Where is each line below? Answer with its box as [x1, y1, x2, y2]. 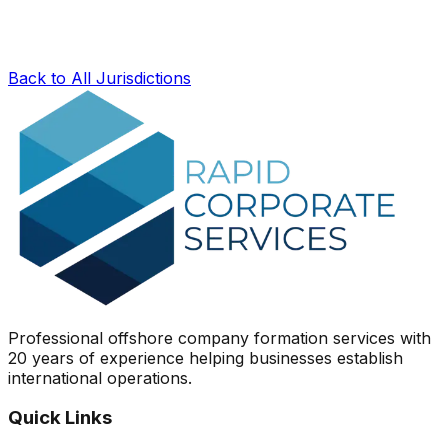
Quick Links [8, 406, 112, 430]
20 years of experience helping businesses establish [8, 347, 403, 368]
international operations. [8, 367, 192, 388]
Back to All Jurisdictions [8, 67, 191, 88]
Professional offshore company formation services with [8, 327, 431, 348]
